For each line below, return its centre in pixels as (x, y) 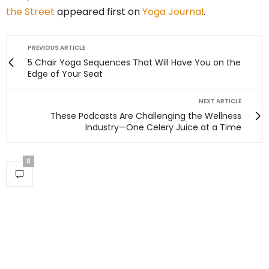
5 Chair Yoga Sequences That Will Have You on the (134, 63)
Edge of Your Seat (65, 74)
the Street (30, 12)
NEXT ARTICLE (220, 101)
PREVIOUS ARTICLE (56, 48)
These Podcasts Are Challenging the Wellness (146, 116)
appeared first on (98, 12)
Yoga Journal (173, 12)
